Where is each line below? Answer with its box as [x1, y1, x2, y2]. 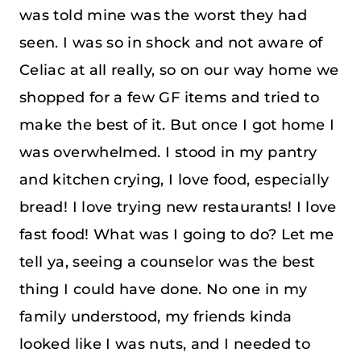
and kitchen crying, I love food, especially [19, 170, 330, 189]
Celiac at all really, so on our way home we [19, 60, 339, 79]
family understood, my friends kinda [19, 307, 293, 326]
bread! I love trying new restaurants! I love [19, 197, 337, 216]
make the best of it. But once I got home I [19, 115, 335, 134]
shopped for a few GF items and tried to [19, 88, 320, 106]
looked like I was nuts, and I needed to [19, 334, 311, 353]
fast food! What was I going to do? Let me [19, 225, 334, 243]
